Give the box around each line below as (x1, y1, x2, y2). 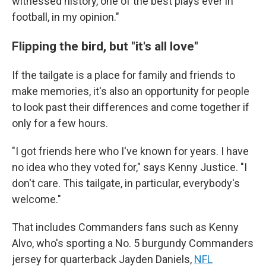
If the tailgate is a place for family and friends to (12, 69, 235, 81)
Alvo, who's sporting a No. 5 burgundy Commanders (12, 237, 254, 249)
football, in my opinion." (12, 11, 119, 23)
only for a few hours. (12, 117, 108, 129)
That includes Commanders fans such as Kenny (12, 221, 239, 233)
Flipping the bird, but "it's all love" (12, 39, 198, 53)
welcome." (12, 193, 61, 205)
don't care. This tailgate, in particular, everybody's (12, 177, 240, 189)
